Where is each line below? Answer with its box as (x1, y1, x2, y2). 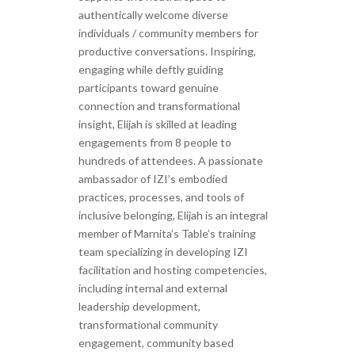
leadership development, (78, 300, 200, 314)
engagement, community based (78, 336, 234, 350)
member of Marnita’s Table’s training (78, 227, 256, 241)
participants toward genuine (78, 81, 219, 95)
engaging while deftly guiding (78, 63, 223, 77)
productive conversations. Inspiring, (78, 44, 256, 59)
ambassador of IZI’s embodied (78, 172, 227, 186)
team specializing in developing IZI (78, 245, 248, 259)
